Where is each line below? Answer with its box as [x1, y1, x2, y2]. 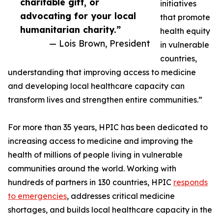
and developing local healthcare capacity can [8, 81, 185, 91]
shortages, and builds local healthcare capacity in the [8, 205, 212, 215]
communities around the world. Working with [8, 164, 176, 174]
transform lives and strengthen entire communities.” [8, 95, 202, 105]
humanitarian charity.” [20, 24, 121, 35]
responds [173, 177, 208, 188]
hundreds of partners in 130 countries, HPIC [8, 177, 173, 188]
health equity [160, 26, 210, 36]
